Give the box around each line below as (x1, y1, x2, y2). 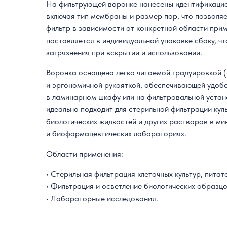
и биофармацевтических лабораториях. (46, 129, 187, 139)
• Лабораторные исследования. (46, 194, 159, 204)
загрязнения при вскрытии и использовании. (46, 48, 203, 58)
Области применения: (46, 149, 124, 159)
